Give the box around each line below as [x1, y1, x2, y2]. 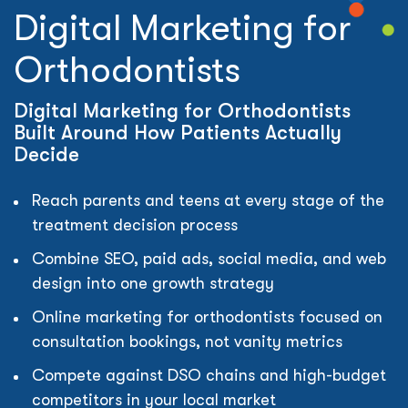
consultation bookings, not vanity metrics [32, 332, 342, 351]
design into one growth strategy [32, 274, 274, 292]
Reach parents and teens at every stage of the [32, 191, 384, 209]
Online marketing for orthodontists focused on [32, 308, 382, 326]
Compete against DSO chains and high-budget [32, 366, 386, 384]
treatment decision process [32, 216, 238, 234]
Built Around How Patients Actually [14, 121, 342, 144]
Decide [14, 143, 79, 166]
